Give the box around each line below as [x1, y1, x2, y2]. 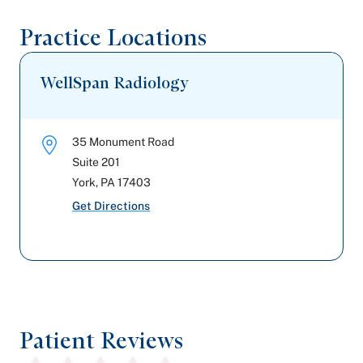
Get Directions [72, 199, 150, 212]
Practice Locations [19, 23, 207, 51]
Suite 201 [72, 156, 120, 169]
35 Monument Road [72, 135, 174, 148]
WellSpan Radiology [40, 73, 189, 92]
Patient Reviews [19, 327, 183, 354]
